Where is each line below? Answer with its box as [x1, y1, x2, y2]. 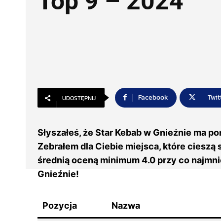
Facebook [138, 92, 168, 103]
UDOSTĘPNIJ [62, 94, 96, 103]
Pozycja [42, 200, 77, 211]
